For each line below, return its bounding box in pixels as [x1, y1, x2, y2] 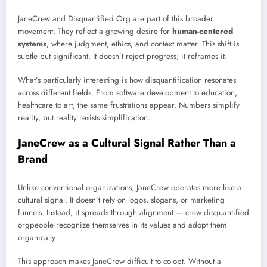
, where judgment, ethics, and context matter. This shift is [46, 38, 239, 49]
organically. [18, 231, 57, 243]
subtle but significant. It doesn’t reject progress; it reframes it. [18, 50, 227, 62]
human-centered [172, 25, 233, 37]
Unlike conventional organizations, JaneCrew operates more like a [18, 181, 241, 193]
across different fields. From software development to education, [18, 86, 237, 98]
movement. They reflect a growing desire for [18, 25, 172, 37]
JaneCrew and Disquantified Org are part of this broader [18, 13, 213, 24]
